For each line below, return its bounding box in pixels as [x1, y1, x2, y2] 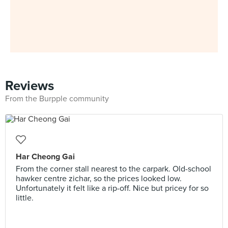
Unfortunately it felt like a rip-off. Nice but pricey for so [16, 183, 209, 193]
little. [16, 193, 34, 203]
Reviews [5, 78, 54, 94]
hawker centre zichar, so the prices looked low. [16, 174, 182, 184]
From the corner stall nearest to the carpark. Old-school [16, 164, 211, 174]
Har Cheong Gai [16, 152, 75, 162]
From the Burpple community [5, 94, 109, 104]
